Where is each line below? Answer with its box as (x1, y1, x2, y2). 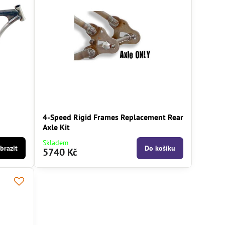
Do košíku (145, 144, 176, 153)
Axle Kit (43, 122, 70, 133)
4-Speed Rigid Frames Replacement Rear (43, 112, 184, 123)
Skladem (43, 138, 69, 148)
